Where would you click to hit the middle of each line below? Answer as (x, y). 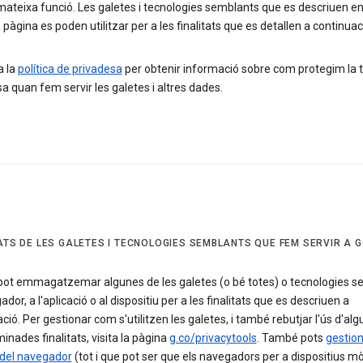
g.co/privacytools (213, 338)
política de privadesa (70, 69)
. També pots (291, 338)
